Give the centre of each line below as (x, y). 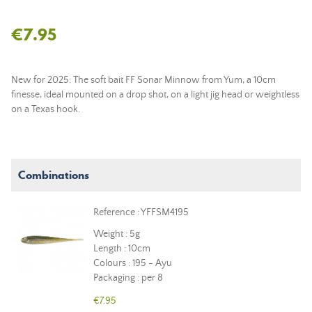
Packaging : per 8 (128, 278)
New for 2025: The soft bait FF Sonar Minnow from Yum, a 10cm (143, 80)
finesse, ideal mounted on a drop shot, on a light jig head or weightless (155, 95)
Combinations (54, 175)
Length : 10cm (122, 249)
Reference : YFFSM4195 (141, 212)
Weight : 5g (117, 234)
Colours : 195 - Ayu (133, 263)
